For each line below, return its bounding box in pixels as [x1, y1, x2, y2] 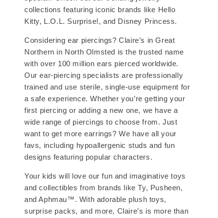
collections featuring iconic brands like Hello [24, 5, 176, 14]
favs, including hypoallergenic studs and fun [24, 141, 175, 149]
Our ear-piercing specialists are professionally [24, 71, 183, 79]
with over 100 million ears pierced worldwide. [24, 59, 179, 68]
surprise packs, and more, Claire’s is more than [24, 206, 189, 215]
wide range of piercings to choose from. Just [24, 117, 178, 126]
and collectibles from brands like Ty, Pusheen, [24, 183, 183, 192]
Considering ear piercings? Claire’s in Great [24, 36, 175, 44]
